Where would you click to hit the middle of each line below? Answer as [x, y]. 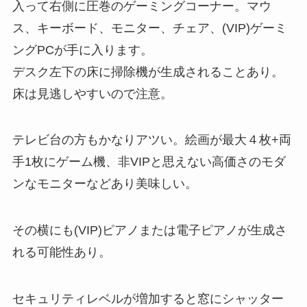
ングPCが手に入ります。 [82, 50]
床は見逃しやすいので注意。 [92, 94]
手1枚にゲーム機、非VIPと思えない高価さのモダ [149, 162]
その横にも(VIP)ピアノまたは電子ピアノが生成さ [149, 231]
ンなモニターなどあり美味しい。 [105, 184]
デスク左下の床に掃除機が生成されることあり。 [148, 72]
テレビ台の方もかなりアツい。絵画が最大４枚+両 [151, 140]
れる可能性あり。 [61, 253]
